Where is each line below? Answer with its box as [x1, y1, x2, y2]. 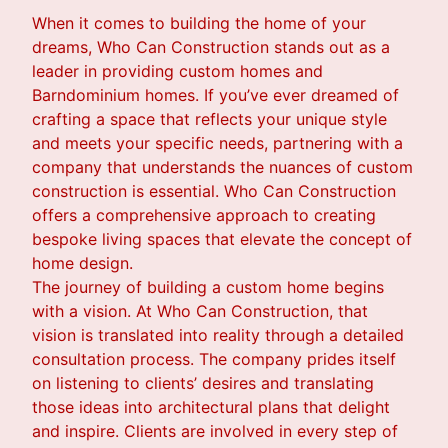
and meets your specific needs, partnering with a [32, 133, 403, 154]
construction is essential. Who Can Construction [32, 181, 396, 202]
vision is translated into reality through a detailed [32, 325, 404, 346]
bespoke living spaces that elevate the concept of [32, 229, 412, 250]
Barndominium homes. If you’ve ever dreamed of [32, 85, 399, 106]
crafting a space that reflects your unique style [32, 109, 387, 130]
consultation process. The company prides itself [32, 349, 396, 370]
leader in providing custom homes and [32, 61, 323, 82]
